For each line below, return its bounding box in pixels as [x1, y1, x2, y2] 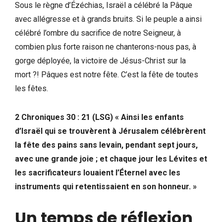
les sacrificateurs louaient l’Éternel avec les [15, 167, 180, 177]
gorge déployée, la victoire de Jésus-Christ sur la [15, 55, 186, 65]
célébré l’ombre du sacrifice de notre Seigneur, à [15, 28, 181, 38]
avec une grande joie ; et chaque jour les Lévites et [15, 154, 207, 164]
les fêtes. [15, 83, 48, 93]
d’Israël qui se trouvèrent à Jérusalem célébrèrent [15, 126, 206, 136]
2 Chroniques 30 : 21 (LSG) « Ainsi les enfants [15, 112, 184, 122]
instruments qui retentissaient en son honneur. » [15, 181, 197, 191]
